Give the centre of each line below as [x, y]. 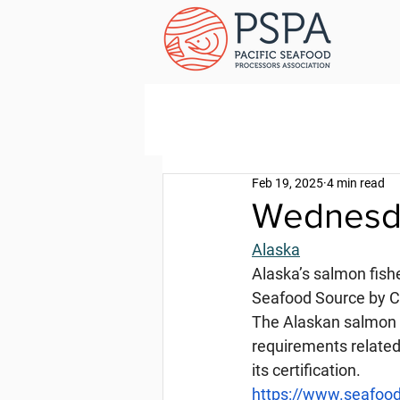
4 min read [356, 183]
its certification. [306, 370]
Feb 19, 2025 [287, 183]
